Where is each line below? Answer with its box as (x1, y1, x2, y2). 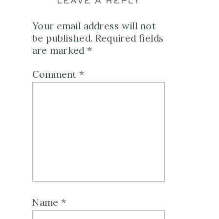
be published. (32, 32, 92, 44)
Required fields (95, 32, 164, 44)
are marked (32, 44, 87, 57)
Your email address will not (32, 20, 156, 32)
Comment (32, 68, 80, 81)
